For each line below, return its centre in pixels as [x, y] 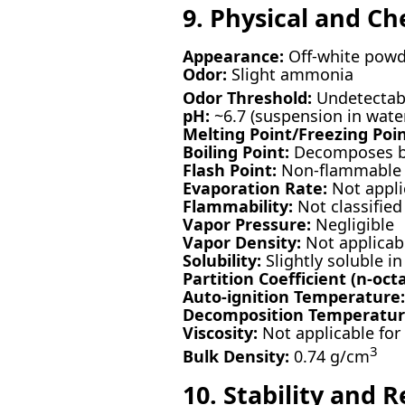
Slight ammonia [290, 75]
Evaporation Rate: [254, 188]
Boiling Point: [235, 152]
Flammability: [237, 207]
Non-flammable [339, 170]
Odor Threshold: [247, 98]
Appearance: [233, 57]
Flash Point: [229, 170]
